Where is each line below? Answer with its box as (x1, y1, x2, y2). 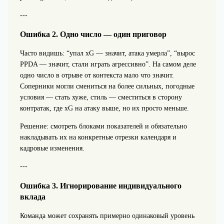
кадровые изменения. (19, 144, 84, 152)
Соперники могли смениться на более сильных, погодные (19, 82, 194, 90)
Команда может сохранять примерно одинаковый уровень (19, 212, 194, 220)
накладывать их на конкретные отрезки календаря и (19, 133, 176, 141)
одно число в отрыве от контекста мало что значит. (19, 71, 174, 79)
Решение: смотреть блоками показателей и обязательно (19, 122, 187, 130)
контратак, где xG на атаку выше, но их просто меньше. (19, 104, 189, 112)
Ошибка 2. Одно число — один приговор (19, 29, 166, 39)
